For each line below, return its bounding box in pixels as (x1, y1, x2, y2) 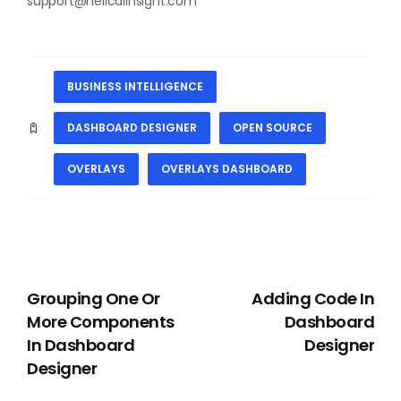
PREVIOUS (44, 264, 100, 280)
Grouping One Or (27, 287, 160, 311)
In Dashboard (27, 334, 134, 357)
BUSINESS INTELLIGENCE (67, 79, 203, 95)
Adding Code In (252, 287, 374, 311)
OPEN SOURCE (233, 120, 312, 136)
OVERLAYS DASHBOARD (161, 161, 293, 177)
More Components (27, 311, 175, 334)
